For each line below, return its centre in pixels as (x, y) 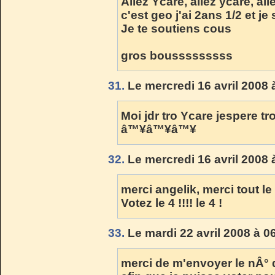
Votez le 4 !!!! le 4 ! (172, 203)
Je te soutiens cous (176, 28)
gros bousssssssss (177, 55)
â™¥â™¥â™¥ (159, 129)
